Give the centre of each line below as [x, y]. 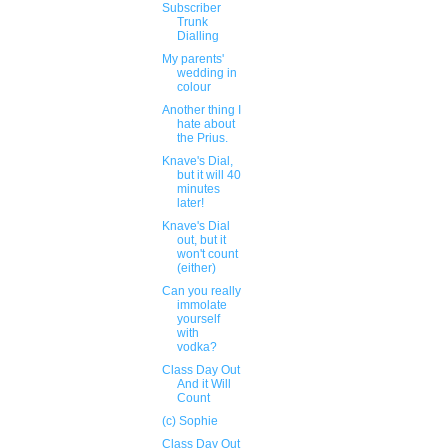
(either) [196, 268]
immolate [201, 305]
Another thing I [201, 110]
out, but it [201, 240]
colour [193, 87]
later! [190, 203]
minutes [198, 189]
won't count [207, 254]
